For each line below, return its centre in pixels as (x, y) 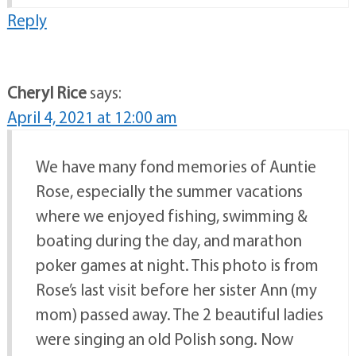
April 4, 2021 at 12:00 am (92, 116)
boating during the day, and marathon (168, 240)
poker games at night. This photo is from (177, 264)
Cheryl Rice (46, 92)
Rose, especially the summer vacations (169, 190)
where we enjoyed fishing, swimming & (171, 215)
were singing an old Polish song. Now (164, 338)
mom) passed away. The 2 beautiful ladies (179, 313)
